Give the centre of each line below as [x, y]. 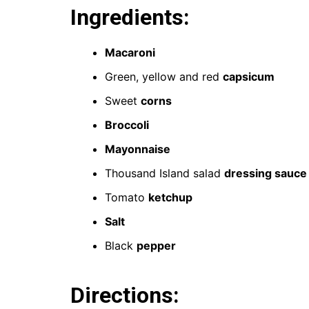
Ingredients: [130, 17]
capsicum [249, 76]
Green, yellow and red [164, 76]
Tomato [127, 197]
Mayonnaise [138, 149]
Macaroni [130, 52]
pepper [156, 245]
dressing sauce [266, 173]
